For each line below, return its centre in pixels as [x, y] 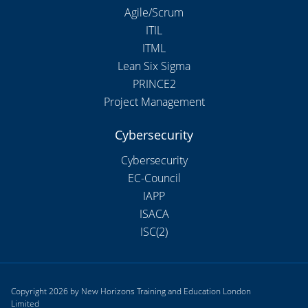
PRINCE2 [154, 84]
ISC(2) [154, 232]
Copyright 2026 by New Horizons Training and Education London [131, 291]
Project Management [154, 102]
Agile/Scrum [154, 13]
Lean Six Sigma [154, 66]
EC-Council [154, 178]
